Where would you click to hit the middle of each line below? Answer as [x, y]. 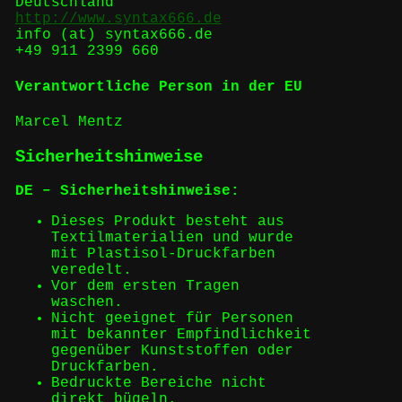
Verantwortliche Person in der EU [158, 87]
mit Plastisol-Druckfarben [163, 254]
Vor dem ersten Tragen [145, 287]
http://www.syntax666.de [118, 19]
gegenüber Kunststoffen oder [172, 351]
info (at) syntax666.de [114, 35]
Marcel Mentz [69, 122]
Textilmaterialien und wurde [172, 238]
